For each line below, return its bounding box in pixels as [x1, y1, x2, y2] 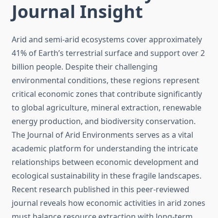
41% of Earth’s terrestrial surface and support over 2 [12, 48, 205, 59]
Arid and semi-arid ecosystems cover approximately [12, 34, 202, 45]
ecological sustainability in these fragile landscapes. [12, 170, 201, 182]
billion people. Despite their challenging [12, 61, 158, 73]
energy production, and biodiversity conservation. [12, 116, 196, 127]
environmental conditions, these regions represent [12, 75, 200, 86]
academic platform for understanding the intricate [12, 143, 198, 154]
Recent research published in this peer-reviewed [12, 184, 189, 195]
